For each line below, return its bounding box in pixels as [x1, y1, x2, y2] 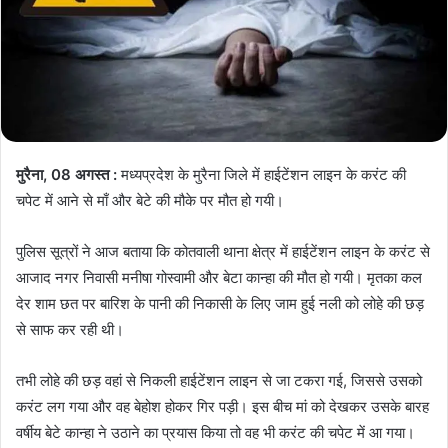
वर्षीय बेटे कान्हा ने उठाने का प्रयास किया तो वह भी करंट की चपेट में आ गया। [16, 422, 415, 442]
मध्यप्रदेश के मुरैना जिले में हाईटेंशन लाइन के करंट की [117, 164, 406, 184]
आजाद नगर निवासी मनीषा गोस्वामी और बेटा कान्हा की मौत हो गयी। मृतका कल [16, 267, 422, 287]
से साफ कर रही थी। [16, 319, 124, 339]
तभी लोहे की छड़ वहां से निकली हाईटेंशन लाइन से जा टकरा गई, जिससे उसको [16, 370, 422, 390]
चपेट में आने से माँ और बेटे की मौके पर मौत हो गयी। [16, 190, 284, 210]
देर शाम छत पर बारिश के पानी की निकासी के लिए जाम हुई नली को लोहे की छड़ [16, 293, 424, 313]
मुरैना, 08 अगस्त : [16, 164, 117, 184]
